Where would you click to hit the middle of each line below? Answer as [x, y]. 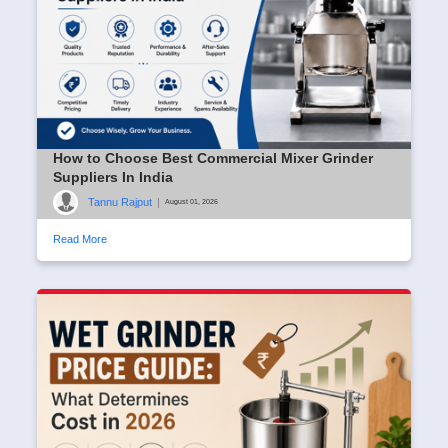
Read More [80, 238]
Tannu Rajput [120, 202]
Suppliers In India [113, 176]
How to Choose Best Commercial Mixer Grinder [213, 157]
